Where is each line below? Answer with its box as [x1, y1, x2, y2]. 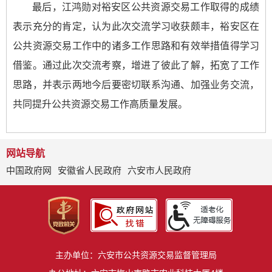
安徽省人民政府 [58, 165, 121, 175]
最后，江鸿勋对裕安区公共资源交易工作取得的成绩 [32, 1, 259, 12]
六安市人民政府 [127, 165, 191, 175]
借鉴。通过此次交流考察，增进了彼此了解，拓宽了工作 [13, 59, 259, 70]
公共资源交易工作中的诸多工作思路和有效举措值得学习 [13, 40, 259, 51]
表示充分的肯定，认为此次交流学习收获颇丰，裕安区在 [13, 21, 259, 32]
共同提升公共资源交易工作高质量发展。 [13, 98, 188, 109]
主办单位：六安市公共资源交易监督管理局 [55, 250, 217, 260]
